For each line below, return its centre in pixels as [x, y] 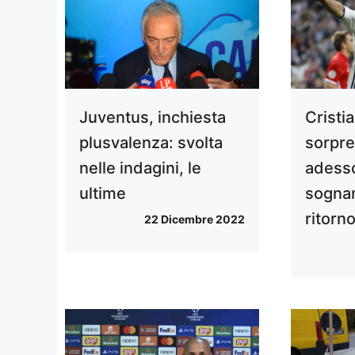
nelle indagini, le [140, 168]
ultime [103, 194]
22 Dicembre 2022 [195, 219]
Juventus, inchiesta [153, 118]
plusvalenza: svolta [151, 143]
